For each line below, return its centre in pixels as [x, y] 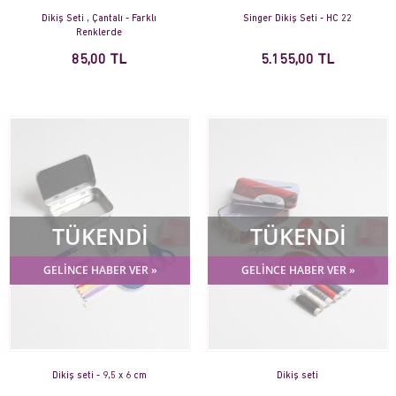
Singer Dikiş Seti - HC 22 [297, 19]
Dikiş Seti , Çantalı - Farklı [99, 19]
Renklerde [99, 34]
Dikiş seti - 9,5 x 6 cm [99, 377]
